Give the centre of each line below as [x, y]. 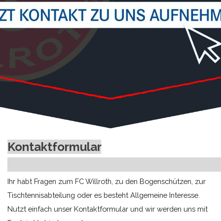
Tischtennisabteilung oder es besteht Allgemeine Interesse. [104, 195]
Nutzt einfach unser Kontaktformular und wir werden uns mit [108, 209]
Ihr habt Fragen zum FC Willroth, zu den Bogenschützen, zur [107, 181]
